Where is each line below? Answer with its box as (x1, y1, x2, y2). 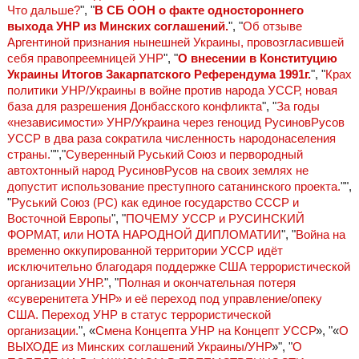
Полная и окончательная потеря (118, 276, 296, 290)
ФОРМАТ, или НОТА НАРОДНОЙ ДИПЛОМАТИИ (6, 228, 281, 242)
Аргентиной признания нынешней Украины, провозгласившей (6, 35, 344, 50)
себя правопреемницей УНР (6, 51, 163, 66)
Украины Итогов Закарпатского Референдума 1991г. (6, 67, 311, 82)
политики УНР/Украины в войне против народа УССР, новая (6, 83, 337, 98)
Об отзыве (242, 19, 302, 34)
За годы (276, 99, 320, 114)
